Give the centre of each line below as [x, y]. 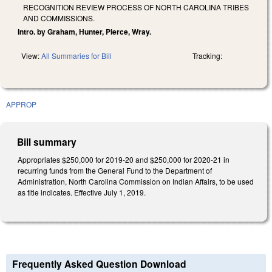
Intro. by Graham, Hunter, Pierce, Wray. [84, 31]
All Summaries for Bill [76, 55]
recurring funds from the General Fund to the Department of [115, 170]
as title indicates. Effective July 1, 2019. [82, 192]
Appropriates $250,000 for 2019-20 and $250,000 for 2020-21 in [124, 159]
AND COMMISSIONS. [59, 18]
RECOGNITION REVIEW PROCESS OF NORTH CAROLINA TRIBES [136, 7]
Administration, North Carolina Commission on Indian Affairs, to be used [136, 181]
